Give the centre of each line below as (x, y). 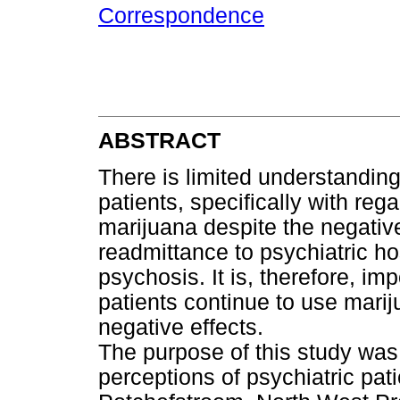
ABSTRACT (159, 140)
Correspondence (181, 16)
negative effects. (181, 328)
